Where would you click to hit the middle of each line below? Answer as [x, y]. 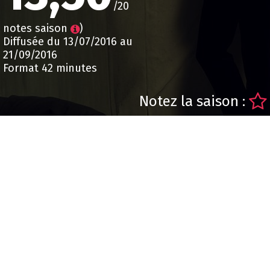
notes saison [37, 28]
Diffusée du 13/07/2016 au [68, 42]
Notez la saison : [194, 101]
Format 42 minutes [50, 68]
